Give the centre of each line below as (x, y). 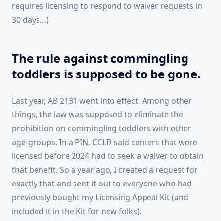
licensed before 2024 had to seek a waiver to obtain (108, 156)
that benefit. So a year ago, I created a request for (105, 170)
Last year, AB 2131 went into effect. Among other (102, 101)
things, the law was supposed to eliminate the (97, 115)
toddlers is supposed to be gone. (106, 74)
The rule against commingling (100, 58)
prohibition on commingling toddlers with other (102, 129)
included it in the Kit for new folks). (77, 211)
